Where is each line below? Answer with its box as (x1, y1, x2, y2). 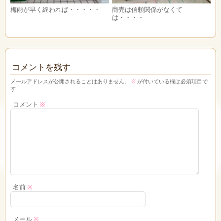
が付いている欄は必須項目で (136, 77, 208, 85)
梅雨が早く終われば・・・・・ (10, 5, 100, 14)
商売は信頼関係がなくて (112, 5, 183, 14)
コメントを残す (12, 61, 71, 73)
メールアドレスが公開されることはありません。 (10, 77, 130, 85)
